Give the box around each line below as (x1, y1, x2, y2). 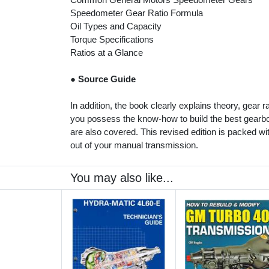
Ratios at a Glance (70, 47, 143, 58)
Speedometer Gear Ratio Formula (70, 8, 203, 19)
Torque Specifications (70, 34, 154, 45)
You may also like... (70, 171, 174, 184)
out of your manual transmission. (70, 140, 198, 151)
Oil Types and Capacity (70, 21, 162, 32)
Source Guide (78, 74, 136, 85)
